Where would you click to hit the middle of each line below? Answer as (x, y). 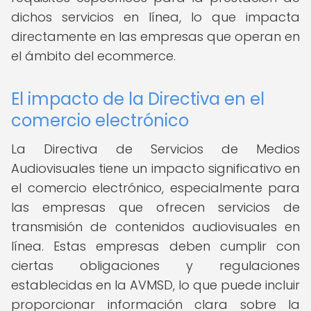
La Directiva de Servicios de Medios (155, 149)
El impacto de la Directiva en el (138, 99)
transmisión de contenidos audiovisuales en (155, 227)
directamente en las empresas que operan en (155, 36)
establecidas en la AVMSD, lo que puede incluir (155, 285)
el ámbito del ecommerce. (93, 56)
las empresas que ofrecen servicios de (155, 207)
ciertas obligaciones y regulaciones (155, 266)
